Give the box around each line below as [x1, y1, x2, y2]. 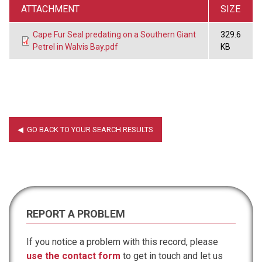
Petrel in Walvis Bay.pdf [33, 42, 118, 51]
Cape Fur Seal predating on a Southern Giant [33, 29, 196, 39]
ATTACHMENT [21, 3, 80, 15]
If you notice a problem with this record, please [26, 236, 218, 247]
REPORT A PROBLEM [26, 207, 125, 220]
